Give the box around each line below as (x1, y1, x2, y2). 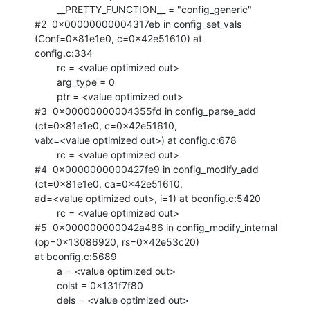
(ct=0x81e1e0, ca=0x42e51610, (35, 177, 183, 190)
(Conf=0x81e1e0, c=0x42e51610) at (35, 32, 202, 44)
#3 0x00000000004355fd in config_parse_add (35, 104, 256, 117)
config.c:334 (35, 46, 93, 59)
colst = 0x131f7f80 (35, 279, 57, 291)
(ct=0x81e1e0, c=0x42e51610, (35, 119, 177, 131)
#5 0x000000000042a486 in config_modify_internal (35, 221, 277, 233)
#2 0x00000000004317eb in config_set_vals (35, 17, 241, 30)
